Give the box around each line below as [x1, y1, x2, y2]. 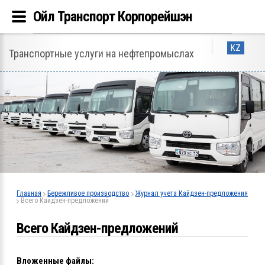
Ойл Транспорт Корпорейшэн [33, 8, 192, 25]
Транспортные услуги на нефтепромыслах [9, 47, 195, 60]
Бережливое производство [47, 189, 130, 198]
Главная [17, 189, 41, 198]
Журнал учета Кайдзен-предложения [135, 189, 248, 198]
